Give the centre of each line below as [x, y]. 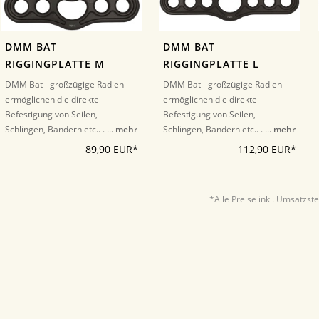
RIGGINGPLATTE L [211, 64]
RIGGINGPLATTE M [55, 64]
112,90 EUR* [267, 150]
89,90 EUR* [111, 150]
